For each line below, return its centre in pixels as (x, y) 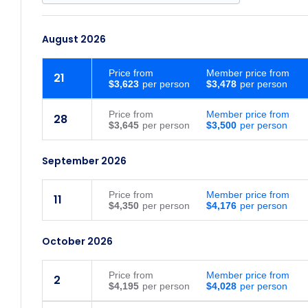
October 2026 (77, 242)
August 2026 (74, 40)
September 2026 (84, 161)
